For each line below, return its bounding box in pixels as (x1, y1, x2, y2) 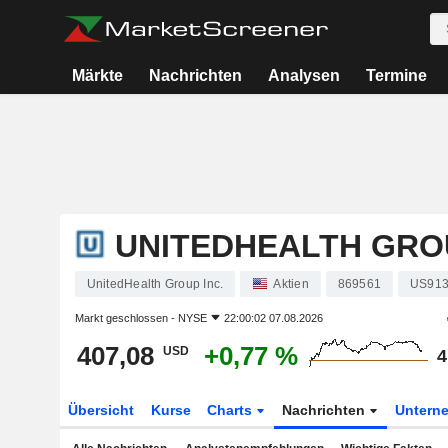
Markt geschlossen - (74, 312, 178, 324)
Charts (207, 402, 257, 418)
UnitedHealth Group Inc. (86, 277, 224, 291)
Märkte (71, 67, 123, 84)
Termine (365, 67, 427, 84)
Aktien (273, 277, 309, 291)
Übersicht (67, 402, 134, 418)
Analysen (267, 67, 340, 84)
